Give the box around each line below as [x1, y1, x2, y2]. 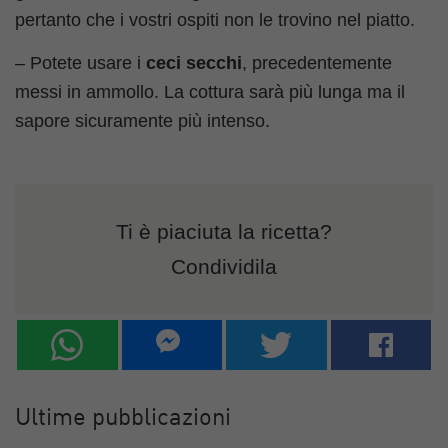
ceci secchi [146, 53, 242, 74]
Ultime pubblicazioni [15, 407, 231, 432]
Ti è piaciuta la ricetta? [116, 220, 332, 244]
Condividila [171, 255, 277, 279]
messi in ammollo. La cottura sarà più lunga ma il [15, 82, 405, 103]
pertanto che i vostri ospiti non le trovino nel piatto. [15, 10, 415, 31]
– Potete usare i [15, 53, 146, 74]
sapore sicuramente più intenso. [15, 111, 270, 132]
